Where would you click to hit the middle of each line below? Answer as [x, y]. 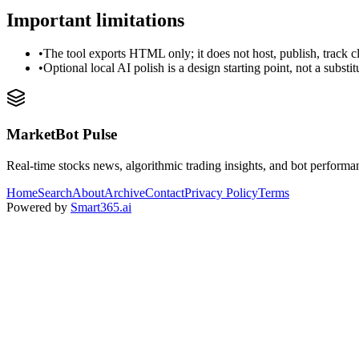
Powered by [37, 207]
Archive [125, 192]
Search [55, 192]
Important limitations [95, 20]
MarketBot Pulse [62, 135]
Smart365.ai [101, 207]
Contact [165, 192]
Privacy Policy [221, 192]
